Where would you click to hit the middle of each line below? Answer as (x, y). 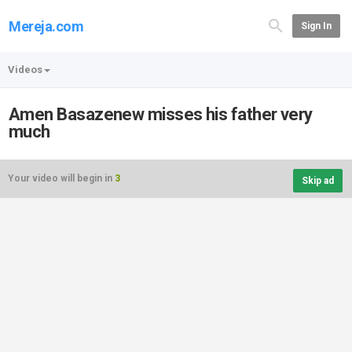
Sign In (316, 26)
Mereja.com (46, 26)
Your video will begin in (61, 178)
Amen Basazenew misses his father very (161, 114)
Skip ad (318, 181)
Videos (25, 70)
